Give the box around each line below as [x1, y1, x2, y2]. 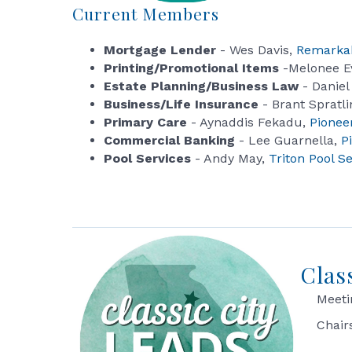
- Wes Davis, [220, 42, 296, 57]
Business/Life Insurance [104, 97, 262, 112]
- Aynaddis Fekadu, [191, 115, 310, 130]
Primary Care [104, 115, 191, 130]
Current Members [72, 2, 219, 24]
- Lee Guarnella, [235, 133, 341, 148]
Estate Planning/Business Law [104, 79, 299, 93]
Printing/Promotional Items [104, 60, 279, 75]
